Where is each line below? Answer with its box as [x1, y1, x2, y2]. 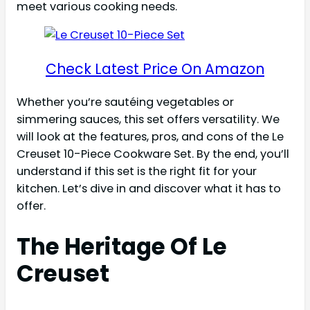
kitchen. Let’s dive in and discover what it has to [17, 181, 281, 197]
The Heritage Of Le [17, 231, 227, 263]
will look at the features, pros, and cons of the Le [17, 129, 284, 145]
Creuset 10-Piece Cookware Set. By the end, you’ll [17, 146, 289, 163]
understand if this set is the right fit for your [17, 163, 257, 180]
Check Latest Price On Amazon [46, 58, 264, 79]
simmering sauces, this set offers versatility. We [17, 111, 280, 128]
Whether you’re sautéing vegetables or [17, 94, 234, 111]
